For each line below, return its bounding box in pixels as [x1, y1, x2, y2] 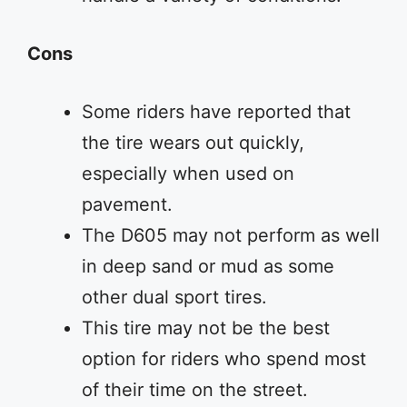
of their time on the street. [82, 379, 308, 401]
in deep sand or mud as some [82, 255, 334, 277]
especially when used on [82, 163, 294, 184]
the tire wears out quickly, [82, 132, 304, 154]
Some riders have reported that [82, 101, 351, 123]
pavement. [82, 194, 173, 215]
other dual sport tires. [82, 286, 267, 308]
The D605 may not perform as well [82, 224, 380, 246]
